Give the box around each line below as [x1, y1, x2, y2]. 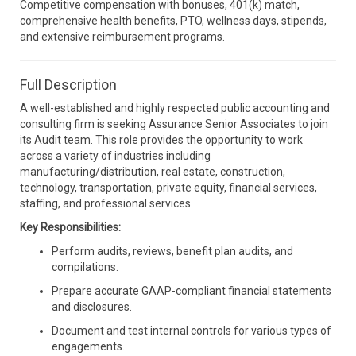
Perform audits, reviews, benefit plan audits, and [52, 245, 293, 257]
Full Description [20, 76, 117, 93]
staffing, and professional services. [20, 197, 193, 210]
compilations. [52, 261, 118, 273]
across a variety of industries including [20, 149, 211, 162]
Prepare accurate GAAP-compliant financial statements [52, 284, 331, 297]
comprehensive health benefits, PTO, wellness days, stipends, [20, 14, 327, 27]
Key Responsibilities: [20, 221, 121, 234]
